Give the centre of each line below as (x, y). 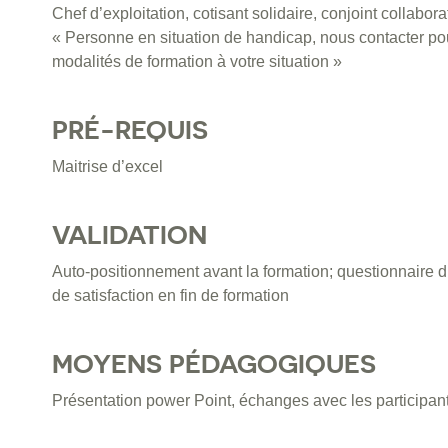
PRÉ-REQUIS (130, 130)
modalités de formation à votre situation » (197, 62)
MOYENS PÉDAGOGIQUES (214, 364)
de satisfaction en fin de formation (170, 296)
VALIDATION (129, 235)
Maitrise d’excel (107, 167)
